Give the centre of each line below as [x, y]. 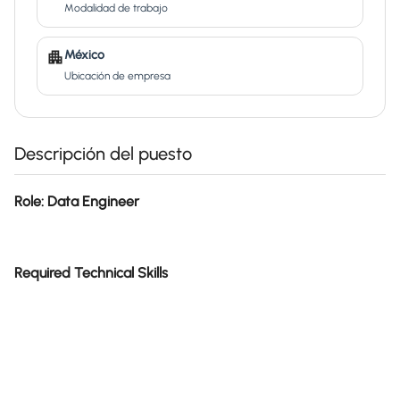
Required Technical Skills [91, 273]
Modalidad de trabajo [116, 8]
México [84, 55]
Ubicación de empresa [117, 76]
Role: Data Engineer [77, 201]
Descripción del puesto [103, 154]
